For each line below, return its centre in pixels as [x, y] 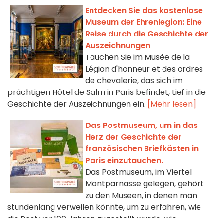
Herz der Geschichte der [133, 137]
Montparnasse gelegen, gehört [145, 184]
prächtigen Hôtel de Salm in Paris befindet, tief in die [107, 92]
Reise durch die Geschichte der [147, 34]
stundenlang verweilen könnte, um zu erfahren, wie [104, 207]
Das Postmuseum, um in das [141, 126]
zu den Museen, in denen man [141, 196]
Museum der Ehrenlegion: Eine [144, 22]
